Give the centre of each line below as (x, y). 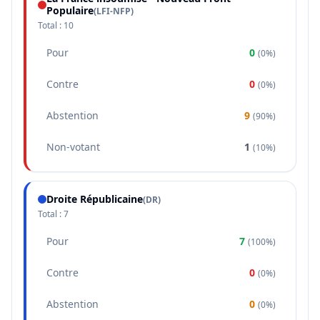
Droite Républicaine (95, 199)
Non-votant (73, 147)
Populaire (70, 10)
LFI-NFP (114, 11)
